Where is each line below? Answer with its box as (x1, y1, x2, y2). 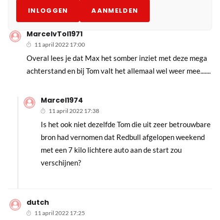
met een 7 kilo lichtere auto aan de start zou (40, 145, 182, 155)
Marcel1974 (40, 95, 83, 106)
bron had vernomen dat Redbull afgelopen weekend (40, 133, 205, 142)
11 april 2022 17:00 (34, 41, 85, 49)
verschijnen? (40, 158, 81, 167)
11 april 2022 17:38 (48, 107, 99, 115)
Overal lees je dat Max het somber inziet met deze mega (27, 54, 208, 63)
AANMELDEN (91, 6, 138, 16)
